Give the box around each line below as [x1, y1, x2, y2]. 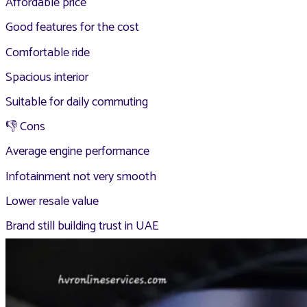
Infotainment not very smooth [5, 166, 156, 187]
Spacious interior [5, 66, 88, 88]
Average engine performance [5, 141, 149, 162]
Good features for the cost [5, 17, 139, 38]
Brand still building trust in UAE [5, 216, 159, 237]
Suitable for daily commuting [5, 91, 148, 112]
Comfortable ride [5, 42, 90, 63]
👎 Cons [5, 116, 45, 138]
